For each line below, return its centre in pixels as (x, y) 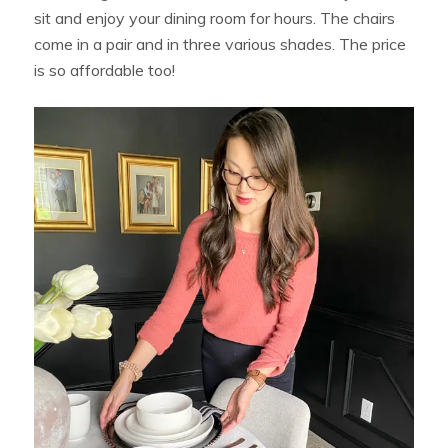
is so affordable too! (105, 69)
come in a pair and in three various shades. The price (220, 43)
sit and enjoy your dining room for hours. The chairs (215, 17)
